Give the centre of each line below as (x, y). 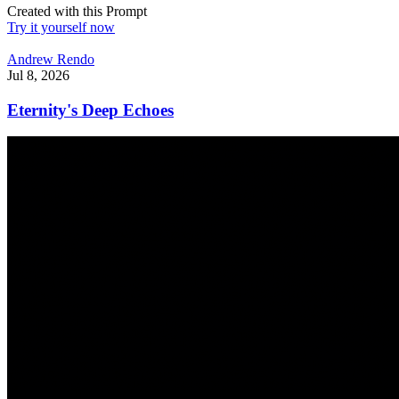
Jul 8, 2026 (38, 76)
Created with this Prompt (77, 12)
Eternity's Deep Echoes (90, 110)
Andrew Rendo (51, 60)
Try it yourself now (61, 28)
